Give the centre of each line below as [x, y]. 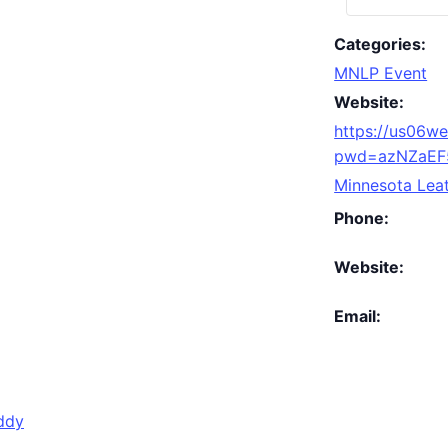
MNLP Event [381, 72]
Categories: [380, 43]
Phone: [362, 217]
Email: [358, 315]
